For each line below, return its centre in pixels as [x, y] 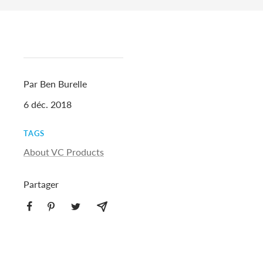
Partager [41, 184]
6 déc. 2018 [48, 104]
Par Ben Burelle [55, 83]
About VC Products [64, 151]
